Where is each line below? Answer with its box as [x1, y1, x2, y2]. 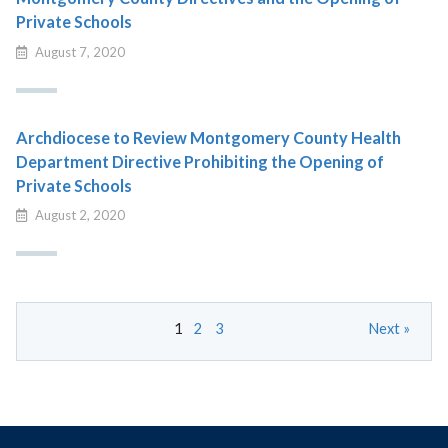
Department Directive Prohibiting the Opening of [16, 151, 385, 171]
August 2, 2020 [32, 206, 126, 223]
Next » [367, 320, 410, 338]
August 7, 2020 [32, 43, 126, 60]
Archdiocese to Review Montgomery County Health [16, 127, 402, 147]
